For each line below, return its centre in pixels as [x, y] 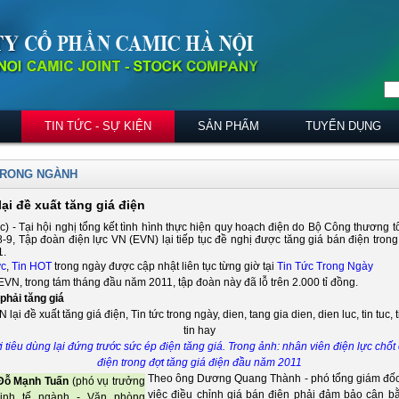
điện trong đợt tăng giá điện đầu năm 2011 [199, 362]
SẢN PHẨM [228, 126]
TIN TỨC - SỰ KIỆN [98, 126]
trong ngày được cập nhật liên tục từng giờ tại [164, 266]
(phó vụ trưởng [107, 381]
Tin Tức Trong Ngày [325, 266]
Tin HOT [32, 266]
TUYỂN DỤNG [343, 126]
